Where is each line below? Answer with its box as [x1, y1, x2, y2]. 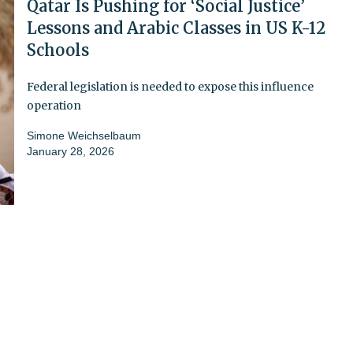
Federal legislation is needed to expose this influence [27, 79, 314, 94]
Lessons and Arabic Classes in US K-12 [27, 17, 325, 38]
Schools [27, 39, 89, 60]
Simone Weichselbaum [27, 128, 141, 142]
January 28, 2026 [27, 144, 114, 158]
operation [27, 98, 81, 113]
